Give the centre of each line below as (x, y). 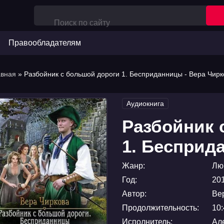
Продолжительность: (160, 208)
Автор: (134, 194)
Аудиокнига (145, 103)
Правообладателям (45, 43)
